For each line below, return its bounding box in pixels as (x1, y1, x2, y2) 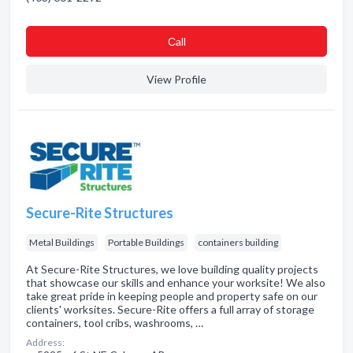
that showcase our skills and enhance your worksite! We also (26, 276, 325, 289)
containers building (198, 236, 278, 248)
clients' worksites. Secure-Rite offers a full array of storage (26, 303, 314, 316)
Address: (26, 336, 65, 348)
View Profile (147, 72, 206, 86)
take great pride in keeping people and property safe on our (26, 289, 318, 303)
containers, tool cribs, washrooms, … (26, 316, 203, 329)
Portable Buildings (108, 236, 184, 248)
